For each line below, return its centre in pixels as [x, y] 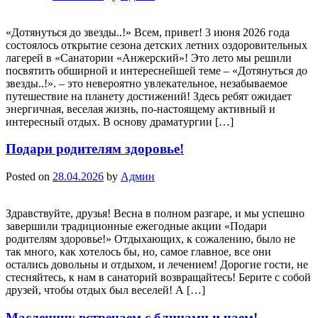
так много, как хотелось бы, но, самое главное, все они [138, 252]
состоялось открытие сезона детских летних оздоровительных [157, 45]
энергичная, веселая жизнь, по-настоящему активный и [141, 109]
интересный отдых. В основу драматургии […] [120, 121]
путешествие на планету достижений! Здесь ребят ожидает [149, 96]
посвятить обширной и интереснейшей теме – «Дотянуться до [157, 70]
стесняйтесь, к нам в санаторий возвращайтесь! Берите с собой [158, 278]
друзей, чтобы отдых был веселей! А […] [105, 290]
